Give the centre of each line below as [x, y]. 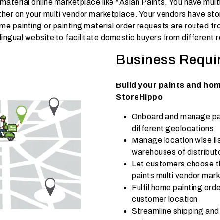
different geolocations [173, 128]
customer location [165, 199]
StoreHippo [139, 97]
